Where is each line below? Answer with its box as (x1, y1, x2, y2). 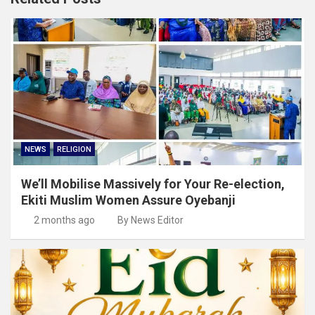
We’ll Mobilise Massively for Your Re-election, (21, 176, 285, 191)
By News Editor (117, 214, 184, 226)
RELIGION (57, 144, 91, 154)
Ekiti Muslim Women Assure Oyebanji (21, 192, 236, 207)
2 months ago (33, 214, 95, 226)
